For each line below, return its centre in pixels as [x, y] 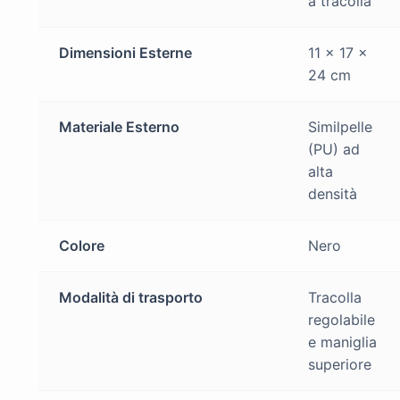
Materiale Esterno [119, 126]
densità [332, 193]
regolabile [341, 319]
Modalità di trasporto [130, 297]
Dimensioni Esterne [125, 52]
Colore [81, 245]
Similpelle [340, 126]
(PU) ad [333, 149]
